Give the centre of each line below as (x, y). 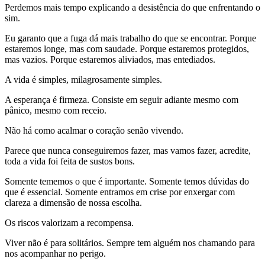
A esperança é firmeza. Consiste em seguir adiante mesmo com (122, 99)
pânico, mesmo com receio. (56, 110)
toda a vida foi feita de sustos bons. (70, 161)
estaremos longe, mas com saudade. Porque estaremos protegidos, (127, 49)
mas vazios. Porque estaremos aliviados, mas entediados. (110, 59)
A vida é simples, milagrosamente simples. (83, 79)
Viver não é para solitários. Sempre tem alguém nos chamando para (130, 243)
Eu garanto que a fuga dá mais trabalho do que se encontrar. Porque (130, 38)
